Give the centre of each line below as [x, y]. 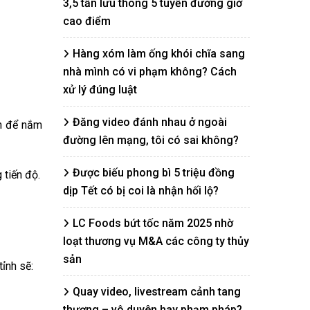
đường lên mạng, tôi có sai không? [151, 140]
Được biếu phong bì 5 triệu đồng [154, 173]
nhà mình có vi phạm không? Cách [150, 72]
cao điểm [87, 21]
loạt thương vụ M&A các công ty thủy [156, 241]
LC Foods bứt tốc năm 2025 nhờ [153, 223]
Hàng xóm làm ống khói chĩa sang [159, 54]
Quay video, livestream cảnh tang [157, 292]
